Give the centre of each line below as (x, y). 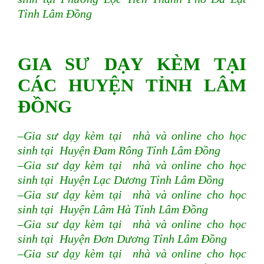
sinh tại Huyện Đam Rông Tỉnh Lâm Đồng (119, 151)
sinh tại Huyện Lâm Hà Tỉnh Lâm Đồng (113, 210)
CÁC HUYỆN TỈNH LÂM (132, 85)
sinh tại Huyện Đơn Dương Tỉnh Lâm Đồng (122, 239)
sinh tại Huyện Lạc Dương (82, 180)
